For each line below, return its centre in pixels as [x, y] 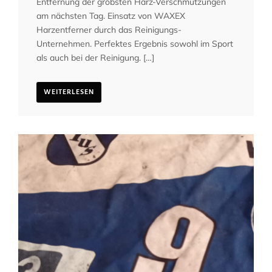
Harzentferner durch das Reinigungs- [109, 30]
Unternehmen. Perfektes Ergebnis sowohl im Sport [135, 44]
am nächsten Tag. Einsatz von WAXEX [111, 16]
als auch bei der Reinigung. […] [95, 58]
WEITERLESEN [69, 93]
